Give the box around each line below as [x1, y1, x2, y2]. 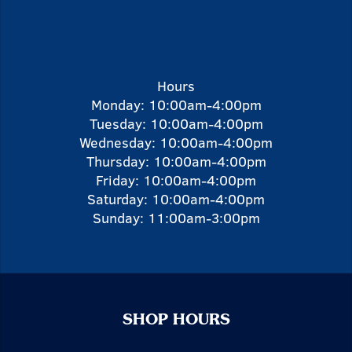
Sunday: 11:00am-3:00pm [92, 208, 260, 228]
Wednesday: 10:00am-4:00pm [79, 133, 273, 152]
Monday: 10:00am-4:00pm [90, 95, 262, 115]
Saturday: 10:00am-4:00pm [87, 189, 265, 209]
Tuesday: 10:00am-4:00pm [89, 114, 263, 134]
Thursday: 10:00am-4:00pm [86, 152, 266, 171]
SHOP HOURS [122, 313, 230, 328]
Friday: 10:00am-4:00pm [96, 170, 256, 190]
